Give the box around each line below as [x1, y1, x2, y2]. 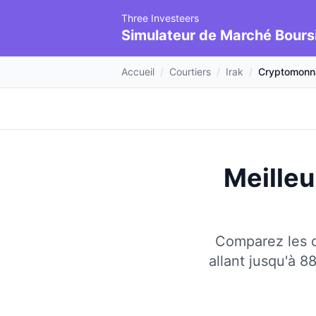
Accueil [121, 66, 154, 78]
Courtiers [169, 66, 211, 78]
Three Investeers [121, 12, 199, 24]
